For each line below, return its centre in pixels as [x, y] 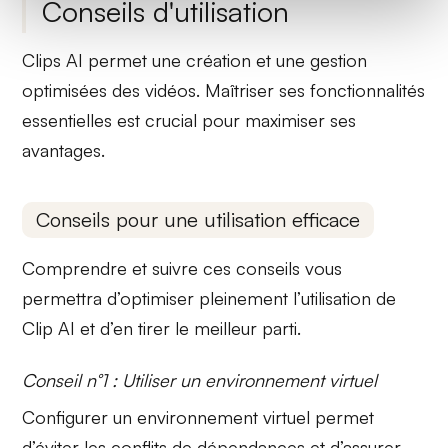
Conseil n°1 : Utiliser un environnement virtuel [200, 379]
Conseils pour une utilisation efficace [198, 219]
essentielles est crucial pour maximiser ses [189, 120]
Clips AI [53, 60]
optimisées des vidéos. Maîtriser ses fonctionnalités [224, 90]
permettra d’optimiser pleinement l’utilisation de [209, 297]
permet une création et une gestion [225, 60]
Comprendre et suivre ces [129, 267]
